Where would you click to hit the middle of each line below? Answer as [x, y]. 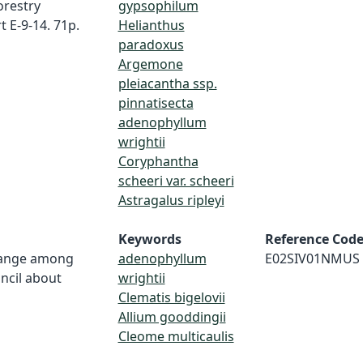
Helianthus [151, 25]
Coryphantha [158, 161]
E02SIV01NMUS [312, 258]
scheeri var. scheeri [176, 181]
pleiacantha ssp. [167, 83]
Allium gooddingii [172, 317]
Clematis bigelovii [171, 297]
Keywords [149, 239]
